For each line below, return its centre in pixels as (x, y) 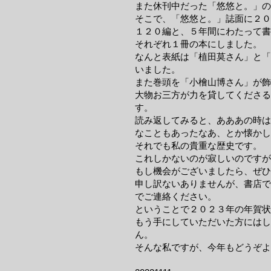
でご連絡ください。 (176, 196)
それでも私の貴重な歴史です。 (198, 145)
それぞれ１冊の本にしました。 (198, 44)
